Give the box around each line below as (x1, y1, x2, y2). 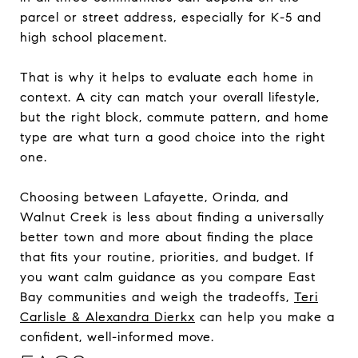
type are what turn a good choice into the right (20, 129, 325, 145)
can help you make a (195, 308, 335, 324)
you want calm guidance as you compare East (20, 268, 316, 284)
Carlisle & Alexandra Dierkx (20, 308, 195, 324)
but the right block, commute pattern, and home (20, 109, 329, 125)
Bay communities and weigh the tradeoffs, (20, 288, 294, 304)
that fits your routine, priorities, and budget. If (20, 249, 314, 265)
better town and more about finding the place (20, 229, 314, 245)
